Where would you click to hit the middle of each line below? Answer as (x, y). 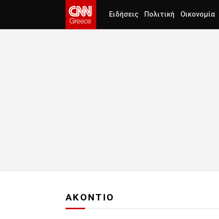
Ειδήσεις (124, 14)
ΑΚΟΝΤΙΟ (90, 197)
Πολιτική (159, 14)
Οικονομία (198, 14)
